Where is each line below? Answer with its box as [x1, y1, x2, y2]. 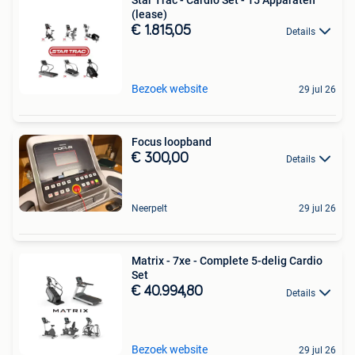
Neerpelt [132, 203, 167, 215]
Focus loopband [132, 135, 212, 148]
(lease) [132, 7, 167, 21]
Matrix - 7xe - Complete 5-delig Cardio [132, 254, 323, 268]
